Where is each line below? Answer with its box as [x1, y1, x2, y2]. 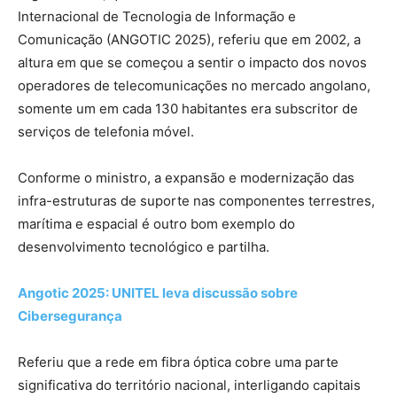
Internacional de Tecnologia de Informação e [18, 8, 296, 26]
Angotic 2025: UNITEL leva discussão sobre [18, 284, 298, 302]
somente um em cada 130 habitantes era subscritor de [18, 100, 358, 118]
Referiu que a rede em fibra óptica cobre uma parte [18, 354, 339, 371]
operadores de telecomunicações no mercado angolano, [18, 77, 370, 95]
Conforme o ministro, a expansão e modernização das [18, 169, 354, 187]
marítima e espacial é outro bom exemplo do [18, 215, 295, 233]
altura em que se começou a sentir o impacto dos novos [18, 54, 367, 72]
